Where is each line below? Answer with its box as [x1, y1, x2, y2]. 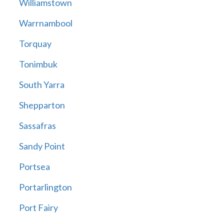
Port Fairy [18, 202, 58, 213]
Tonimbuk [18, 58, 57, 70]
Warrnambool [18, 17, 72, 29]
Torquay [18, 38, 51, 49]
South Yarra [18, 79, 64, 90]
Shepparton [18, 99, 65, 111]
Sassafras [18, 120, 56, 131]
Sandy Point [18, 140, 65, 152]
